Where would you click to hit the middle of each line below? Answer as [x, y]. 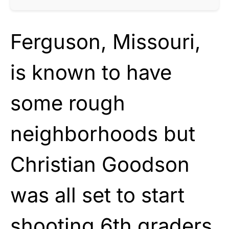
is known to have [91, 72]
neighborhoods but [103, 133]
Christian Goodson [100, 164]
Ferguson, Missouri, [106, 41]
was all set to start [97, 195]
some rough [68, 103]
